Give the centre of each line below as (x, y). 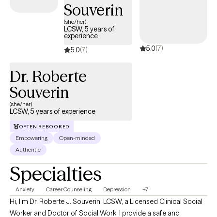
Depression (117, 189)
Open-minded (77, 138)
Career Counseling (69, 189)
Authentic (28, 150)
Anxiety (25, 189)
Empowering (31, 138)
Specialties (56, 174)
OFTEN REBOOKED (44, 126)
